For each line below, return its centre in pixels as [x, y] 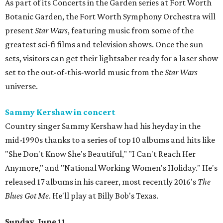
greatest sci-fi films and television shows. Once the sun [104, 45]
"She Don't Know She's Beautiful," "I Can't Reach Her [100, 154]
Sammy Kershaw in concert [60, 112]
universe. [21, 86]
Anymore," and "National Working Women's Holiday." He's [111, 168]
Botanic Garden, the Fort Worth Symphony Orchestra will [110, 17]
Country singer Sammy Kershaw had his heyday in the [103, 126]
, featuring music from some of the [131, 31]
